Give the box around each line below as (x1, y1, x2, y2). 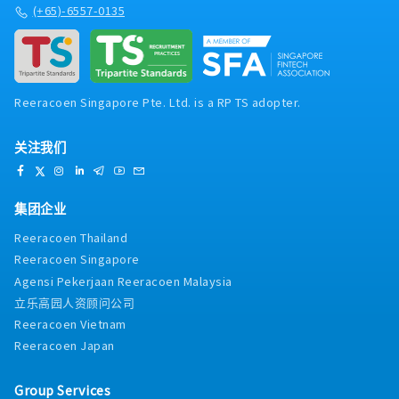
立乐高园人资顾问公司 (14, 293, 134, 311)
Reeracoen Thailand (14, 229, 127, 247)
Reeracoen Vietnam (14, 315, 126, 333)
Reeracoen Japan (14, 337, 115, 354)
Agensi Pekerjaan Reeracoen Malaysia (14, 272, 232, 289)
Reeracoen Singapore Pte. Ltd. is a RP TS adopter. (14, 94, 301, 111)
